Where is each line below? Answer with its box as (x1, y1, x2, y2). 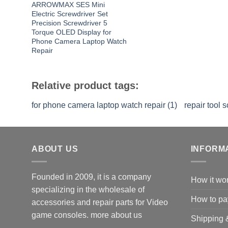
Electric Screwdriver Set (31, 10, 108, 18)
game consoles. (32, 210, 91, 219)
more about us (91, 210, 142, 219)
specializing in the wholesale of (32, 185, 145, 194)
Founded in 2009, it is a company (32, 172, 151, 181)
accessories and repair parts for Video (32, 197, 168, 207)
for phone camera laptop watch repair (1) (32, 101, 177, 110)
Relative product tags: (32, 80, 139, 92)
